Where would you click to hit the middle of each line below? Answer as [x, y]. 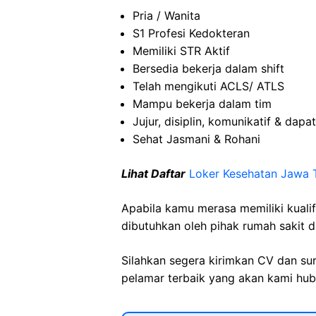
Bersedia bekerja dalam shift [208, 68]
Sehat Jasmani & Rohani [196, 139]
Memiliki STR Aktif [181, 51]
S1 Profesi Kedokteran [191, 33]
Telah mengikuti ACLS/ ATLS [208, 86]
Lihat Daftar [153, 174]
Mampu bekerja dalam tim [202, 104]
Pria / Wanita [166, 16]
